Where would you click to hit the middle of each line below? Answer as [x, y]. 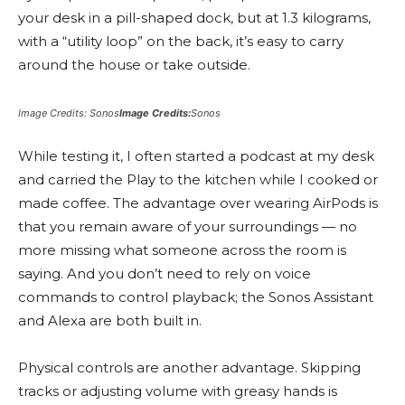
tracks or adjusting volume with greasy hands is [178, 391]
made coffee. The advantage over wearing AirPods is [198, 202]
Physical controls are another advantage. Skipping [189, 367]
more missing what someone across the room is [182, 250]
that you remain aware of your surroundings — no [188, 226]
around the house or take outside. [134, 64]
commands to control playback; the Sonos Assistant [196, 297]
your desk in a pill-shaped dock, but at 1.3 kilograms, [194, 17]
